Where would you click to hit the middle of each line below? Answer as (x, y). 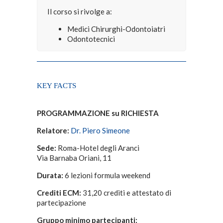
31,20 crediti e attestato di (126, 192)
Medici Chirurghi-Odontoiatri (116, 29)
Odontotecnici (91, 39)
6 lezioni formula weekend (107, 175)
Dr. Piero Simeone (100, 130)
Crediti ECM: (59, 192)
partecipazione (61, 202)
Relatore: (53, 130)
